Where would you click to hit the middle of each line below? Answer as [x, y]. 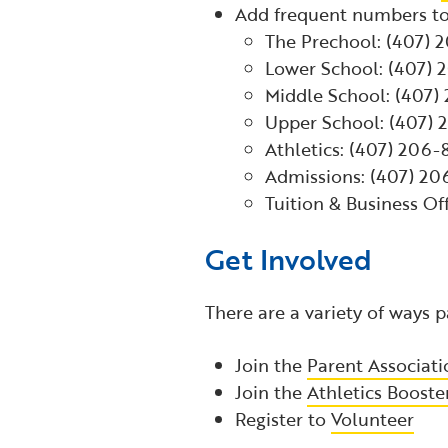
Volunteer [372, 419]
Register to [282, 419]
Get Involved [288, 259]
